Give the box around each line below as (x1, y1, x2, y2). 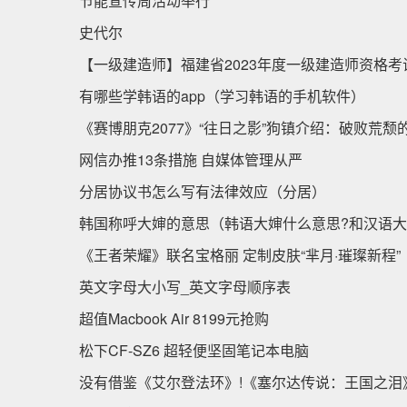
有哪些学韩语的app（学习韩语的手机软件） (79, 85, 365, 106)
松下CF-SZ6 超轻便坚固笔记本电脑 (79, 340, 309, 361)
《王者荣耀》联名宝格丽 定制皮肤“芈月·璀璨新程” (79, 244, 401, 265)
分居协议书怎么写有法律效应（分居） (79, 181, 326, 202)
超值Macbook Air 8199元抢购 (79, 308, 269, 329)
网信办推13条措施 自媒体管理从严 (79, 149, 303, 170)
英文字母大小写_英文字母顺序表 (79, 276, 291, 297)
